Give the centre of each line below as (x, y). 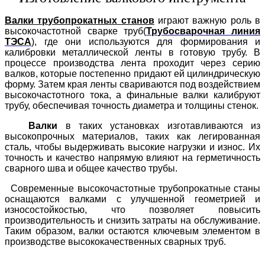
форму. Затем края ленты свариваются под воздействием (132, 85)
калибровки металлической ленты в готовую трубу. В (132, 53)
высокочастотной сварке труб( (76, 31)
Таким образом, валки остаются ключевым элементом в (132, 231)
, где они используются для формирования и (147, 42)
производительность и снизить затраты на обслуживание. (132, 221)
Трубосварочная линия (203, 31)
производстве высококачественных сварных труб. (115, 242)
